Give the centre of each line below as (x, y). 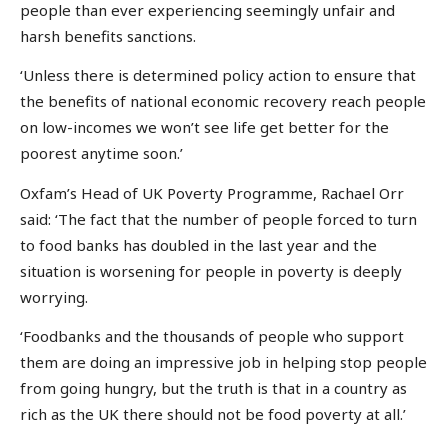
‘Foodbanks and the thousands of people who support (212, 336)
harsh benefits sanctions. (108, 35)
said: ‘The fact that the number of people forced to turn (218, 218)
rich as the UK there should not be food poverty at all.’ (213, 414)
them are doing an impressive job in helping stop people (223, 362)
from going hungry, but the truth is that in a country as (213, 388)
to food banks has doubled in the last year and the (198, 244)
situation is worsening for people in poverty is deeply (211, 270)
